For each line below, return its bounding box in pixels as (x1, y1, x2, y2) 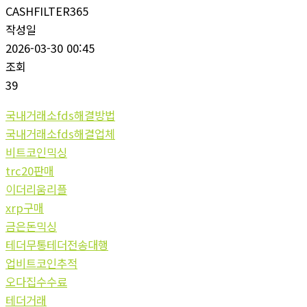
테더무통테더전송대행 (5, 236, 108, 253)
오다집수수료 (5, 273, 67, 290)
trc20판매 (5, 162, 54, 179)
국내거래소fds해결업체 (5, 125, 115, 142)
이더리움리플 (5, 180, 67, 197)
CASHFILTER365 (5, 3, 88, 20)
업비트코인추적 (5, 254, 77, 271)
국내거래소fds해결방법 (5, 106, 115, 123)
